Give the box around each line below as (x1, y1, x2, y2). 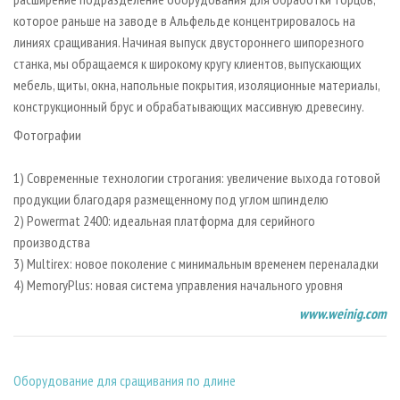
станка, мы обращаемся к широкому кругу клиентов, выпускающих (13, 54, 362, 72)
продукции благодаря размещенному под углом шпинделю (13, 189, 334, 208)
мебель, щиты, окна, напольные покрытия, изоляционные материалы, (13, 75, 379, 94)
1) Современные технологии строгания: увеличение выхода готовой (13, 168, 380, 187)
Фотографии (13, 125, 81, 144)
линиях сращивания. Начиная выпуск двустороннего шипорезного (13, 32, 364, 51)
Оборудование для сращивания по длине (13, 371, 236, 389)
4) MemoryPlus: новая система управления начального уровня (13, 275, 343, 294)
